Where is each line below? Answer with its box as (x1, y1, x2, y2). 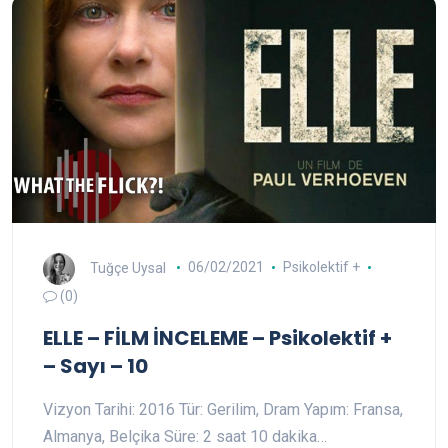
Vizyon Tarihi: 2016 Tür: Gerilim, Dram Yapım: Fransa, (43, 399, 403, 419)
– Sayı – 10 (43, 351, 148, 380)
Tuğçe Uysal (90, 259, 166, 276)
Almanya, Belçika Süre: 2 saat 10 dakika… (43, 426, 327, 446)
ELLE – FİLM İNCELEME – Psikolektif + (43, 323, 392, 352)
